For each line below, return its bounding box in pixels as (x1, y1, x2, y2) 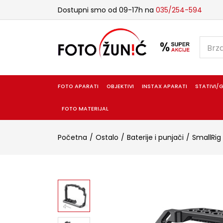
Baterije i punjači (126, 132, 184, 142)
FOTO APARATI (57, 82, 99, 90)
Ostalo (95, 132, 118, 142)
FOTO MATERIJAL (61, 105, 109, 112)
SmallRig (192, 132, 221, 142)
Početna (57, 132, 87, 142)
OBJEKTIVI (106, 82, 134, 90)
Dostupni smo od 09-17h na (57, 4, 156, 15)
